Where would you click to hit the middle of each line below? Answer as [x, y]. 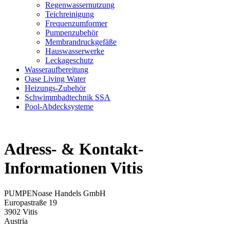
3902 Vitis [21, 212]
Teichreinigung [70, 14]
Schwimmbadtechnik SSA [68, 97]
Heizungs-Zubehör [55, 88]
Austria [16, 221]
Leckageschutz [69, 60]
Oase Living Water [55, 79]
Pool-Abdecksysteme [59, 107]
